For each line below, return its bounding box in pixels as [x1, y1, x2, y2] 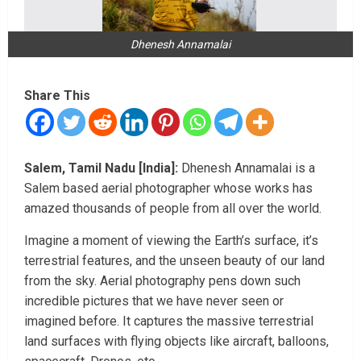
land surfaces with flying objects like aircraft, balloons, [24, 333, 329, 349]
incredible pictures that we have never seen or [24, 293, 284, 309]
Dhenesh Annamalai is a [181, 160, 315, 176]
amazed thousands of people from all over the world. [24, 200, 322, 216]
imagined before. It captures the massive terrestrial [24, 313, 313, 329]
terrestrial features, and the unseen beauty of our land [24, 252, 325, 268]
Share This [24, 87, 90, 103]
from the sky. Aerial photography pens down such [24, 272, 301, 288]
